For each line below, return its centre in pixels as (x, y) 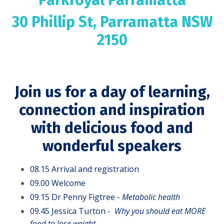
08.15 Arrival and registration (84, 169)
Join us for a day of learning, (112, 92)
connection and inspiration (112, 110)
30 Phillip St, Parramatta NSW (112, 22)
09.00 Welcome (58, 183)
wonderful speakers (112, 146)
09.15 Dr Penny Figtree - (76, 197)
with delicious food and (112, 128)
